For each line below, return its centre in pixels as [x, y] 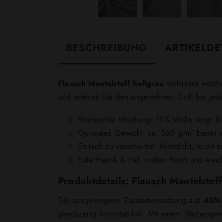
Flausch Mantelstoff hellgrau [111, 84]
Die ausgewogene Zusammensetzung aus [131, 201]
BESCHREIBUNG [107, 48]
